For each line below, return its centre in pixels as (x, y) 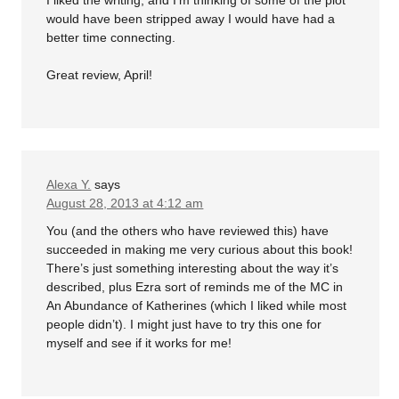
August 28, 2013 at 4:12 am (125, 203)
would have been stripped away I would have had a (191, 18)
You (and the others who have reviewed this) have (188, 231)
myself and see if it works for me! (139, 343)
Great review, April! (100, 74)
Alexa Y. (69, 184)
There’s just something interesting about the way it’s (193, 269)
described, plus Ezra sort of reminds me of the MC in (195, 287)
